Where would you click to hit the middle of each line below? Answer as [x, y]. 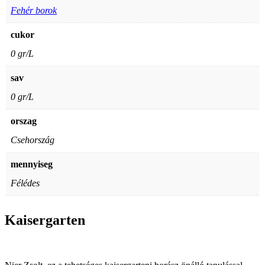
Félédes [25, 183]
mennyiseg [32, 164]
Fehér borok [34, 10]
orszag [24, 121]
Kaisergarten [45, 220]
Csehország [33, 140]
